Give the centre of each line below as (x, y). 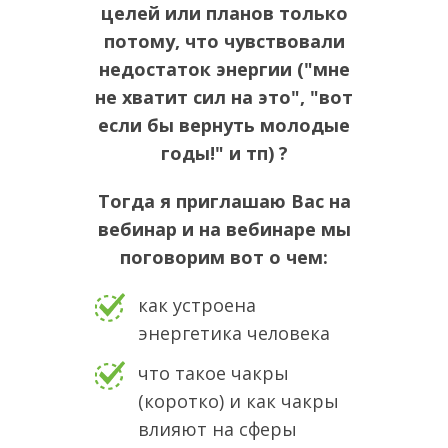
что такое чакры (213, 372)
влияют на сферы (217, 428)
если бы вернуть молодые (224, 124)
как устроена (197, 304)
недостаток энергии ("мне (224, 68)
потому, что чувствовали (224, 40)
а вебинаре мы (280, 228)
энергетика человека (234, 332)
